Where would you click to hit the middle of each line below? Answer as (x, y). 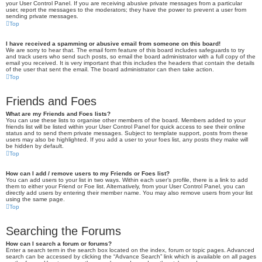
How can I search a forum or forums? (59, 244)
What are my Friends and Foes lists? (58, 114)
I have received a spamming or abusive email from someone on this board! (113, 44)
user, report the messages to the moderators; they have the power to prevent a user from (126, 10)
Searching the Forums (63, 231)
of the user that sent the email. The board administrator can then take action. (110, 69)
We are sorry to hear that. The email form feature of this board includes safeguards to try (125, 50)
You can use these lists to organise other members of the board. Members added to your (126, 120)
